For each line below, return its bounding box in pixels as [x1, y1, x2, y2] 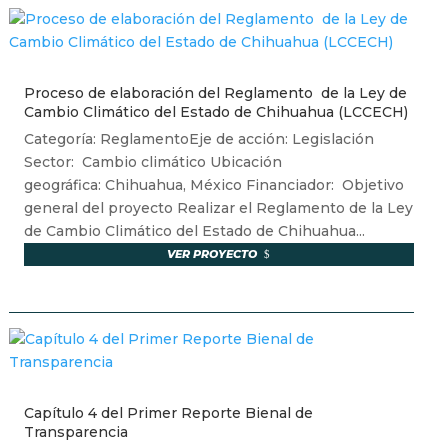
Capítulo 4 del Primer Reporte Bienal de [23, 404, 313, 423]
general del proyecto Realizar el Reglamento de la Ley [23, 199, 413, 218]
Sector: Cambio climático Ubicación [23, 153, 282, 172]
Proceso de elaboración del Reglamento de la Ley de [23, 84, 407, 103]
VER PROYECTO [167, 247, 258, 262]
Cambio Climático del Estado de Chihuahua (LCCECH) [23, 103, 408, 122]
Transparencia [23, 423, 128, 442]
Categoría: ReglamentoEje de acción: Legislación [23, 130, 378, 149]
